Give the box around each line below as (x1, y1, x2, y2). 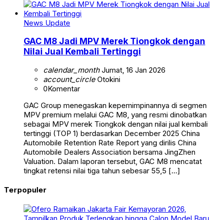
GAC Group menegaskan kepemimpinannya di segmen (24, 100, 207, 110)
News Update (24, 18, 70, 27)
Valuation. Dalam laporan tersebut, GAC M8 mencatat (24, 156, 202, 166)
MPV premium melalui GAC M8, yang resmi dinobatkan (24, 110, 207, 119)
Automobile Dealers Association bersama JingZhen (24, 147, 195, 157)
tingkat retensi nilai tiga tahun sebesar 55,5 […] (24, 165, 180, 175)
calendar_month (43, 65, 100, 75)
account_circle (43, 74, 95, 84)
